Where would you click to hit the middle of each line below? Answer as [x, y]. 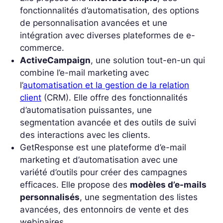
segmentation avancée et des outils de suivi [108, 122]
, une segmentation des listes [139, 197]
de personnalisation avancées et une [94, 23]
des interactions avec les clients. [85, 135]
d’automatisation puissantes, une [86, 110]
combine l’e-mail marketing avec [84, 72]
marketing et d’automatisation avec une [99, 160]
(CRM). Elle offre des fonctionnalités [114, 97]
